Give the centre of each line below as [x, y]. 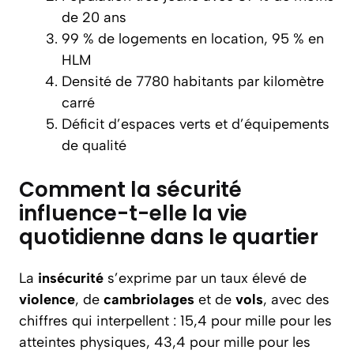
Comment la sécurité [130, 190]
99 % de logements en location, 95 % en [193, 39]
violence [47, 299]
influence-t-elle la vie [133, 213]
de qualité [94, 145]
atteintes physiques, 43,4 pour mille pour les [165, 342]
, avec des [296, 299]
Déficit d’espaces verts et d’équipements [196, 124]
